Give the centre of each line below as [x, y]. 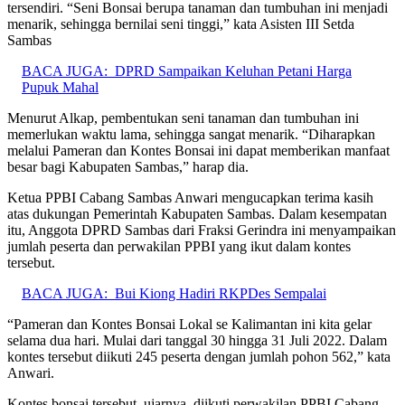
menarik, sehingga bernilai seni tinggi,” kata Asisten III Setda [181, 24]
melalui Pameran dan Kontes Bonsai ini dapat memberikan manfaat [198, 151]
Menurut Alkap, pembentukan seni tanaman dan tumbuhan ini [183, 118]
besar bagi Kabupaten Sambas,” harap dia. [128, 167]
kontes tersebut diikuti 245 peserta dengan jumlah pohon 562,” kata [199, 357]
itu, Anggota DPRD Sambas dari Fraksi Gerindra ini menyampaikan [202, 231]
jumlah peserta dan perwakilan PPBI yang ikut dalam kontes [179, 247]
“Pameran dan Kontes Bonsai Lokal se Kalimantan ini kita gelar [189, 325]
